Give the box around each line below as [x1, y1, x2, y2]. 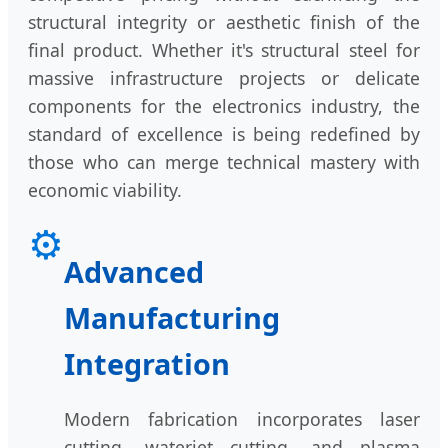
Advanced [64, 252, 204, 292]
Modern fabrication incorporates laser [64, 406, 420, 431]
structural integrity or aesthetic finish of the [28, 10, 420, 35]
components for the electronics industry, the [28, 94, 420, 119]
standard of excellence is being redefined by [28, 122, 420, 147]
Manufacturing [64, 298, 280, 338]
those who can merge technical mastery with [28, 150, 420, 175]
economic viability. [28, 178, 182, 203]
